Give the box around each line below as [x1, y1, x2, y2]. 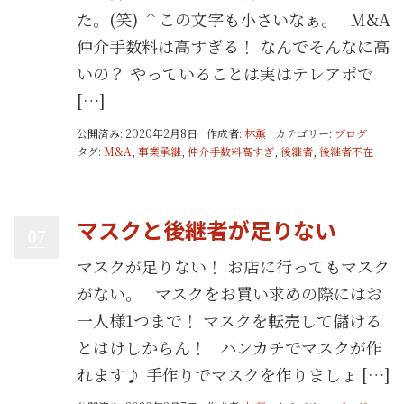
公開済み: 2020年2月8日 [77, 124, 197, 141]
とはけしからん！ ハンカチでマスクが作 [77, 335, 382, 359]
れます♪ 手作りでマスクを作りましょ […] [77, 362, 390, 386]
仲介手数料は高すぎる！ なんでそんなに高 [77, 34, 390, 58]
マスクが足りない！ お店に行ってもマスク [77, 253, 390, 278]
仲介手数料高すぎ [188, 142, 274, 159]
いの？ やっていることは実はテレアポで [77, 61, 373, 85]
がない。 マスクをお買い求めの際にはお [77, 280, 382, 305]
